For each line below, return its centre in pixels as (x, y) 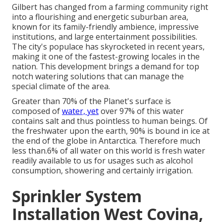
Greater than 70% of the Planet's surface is (91, 101)
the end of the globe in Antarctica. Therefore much (106, 141)
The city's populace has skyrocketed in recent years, (108, 47)
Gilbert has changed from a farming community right (110, 7)
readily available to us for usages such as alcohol (102, 161)
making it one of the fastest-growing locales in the (106, 57)
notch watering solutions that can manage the (98, 77)
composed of (37, 111)
